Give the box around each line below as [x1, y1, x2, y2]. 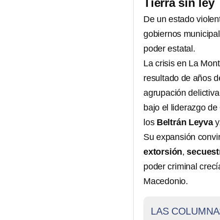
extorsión [143, 147, 183, 157]
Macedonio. [143, 176, 189, 186]
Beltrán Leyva [156, 117, 213, 127]
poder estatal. [143, 44, 195, 54]
